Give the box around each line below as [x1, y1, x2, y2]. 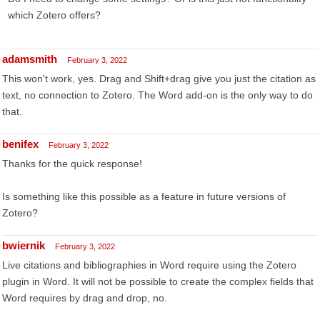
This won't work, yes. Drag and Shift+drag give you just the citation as [2, 73, 316, 84]
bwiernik [2, 239, 45, 251]
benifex [2, 138, 39, 150]
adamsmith [2, 53, 57, 65]
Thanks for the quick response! [2, 158, 142, 169]
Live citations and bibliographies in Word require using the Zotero [2, 259, 296, 271]
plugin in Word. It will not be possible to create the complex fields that [2, 276, 314, 287]
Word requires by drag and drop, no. [2, 292, 167, 304]
